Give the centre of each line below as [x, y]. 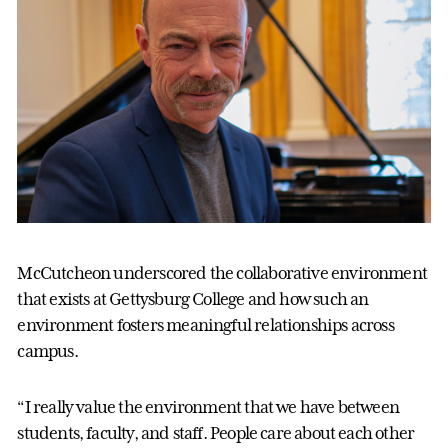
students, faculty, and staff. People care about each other [216, 432]
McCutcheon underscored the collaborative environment [222, 272]
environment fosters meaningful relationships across [205, 324]
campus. [47, 350]
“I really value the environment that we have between [208, 406]
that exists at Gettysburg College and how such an [193, 298]
